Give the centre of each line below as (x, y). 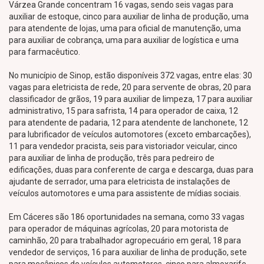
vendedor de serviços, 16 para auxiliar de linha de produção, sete (128, 252)
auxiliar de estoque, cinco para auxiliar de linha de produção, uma (129, 16)
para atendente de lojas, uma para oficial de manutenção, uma (125, 28)
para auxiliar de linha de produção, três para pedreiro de (112, 158)
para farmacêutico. (44, 52)
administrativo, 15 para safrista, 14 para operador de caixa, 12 (123, 111)
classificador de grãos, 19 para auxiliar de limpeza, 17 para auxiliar (131, 99)
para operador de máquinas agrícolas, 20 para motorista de (119, 229)
